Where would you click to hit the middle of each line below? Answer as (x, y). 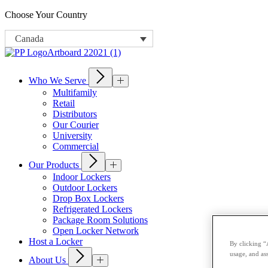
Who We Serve (59, 81)
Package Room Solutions (100, 220)
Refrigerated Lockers (92, 209)
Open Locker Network (96, 231)
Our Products (55, 165)
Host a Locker (56, 242)
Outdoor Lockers (85, 188)
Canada (30, 39)
